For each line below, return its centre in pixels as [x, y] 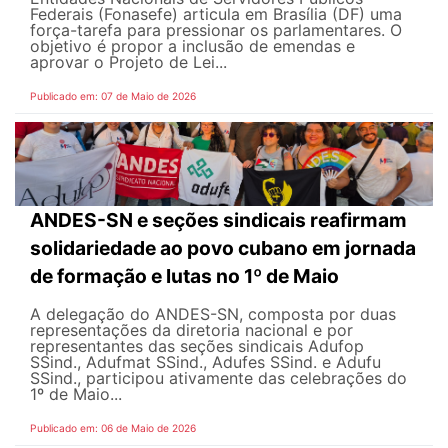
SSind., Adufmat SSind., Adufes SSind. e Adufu [205, 361]
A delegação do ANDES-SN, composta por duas [213, 313]
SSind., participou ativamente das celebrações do [218, 377]
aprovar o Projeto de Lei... [128, 62]
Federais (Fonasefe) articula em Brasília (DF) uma [216, 14]
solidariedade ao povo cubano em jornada [223, 247]
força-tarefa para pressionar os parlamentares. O [216, 30]
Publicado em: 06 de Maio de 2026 [113, 427]
